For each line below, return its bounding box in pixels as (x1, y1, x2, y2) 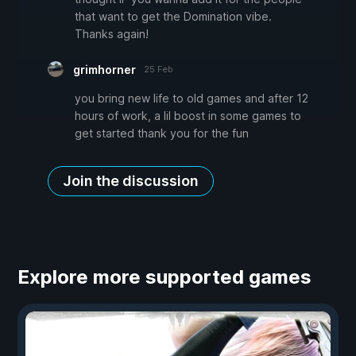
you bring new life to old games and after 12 (75, 91, 308, 105)
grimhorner (73, 62, 136, 76)
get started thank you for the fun (75, 126, 249, 140)
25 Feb (144, 63, 173, 75)
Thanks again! (75, 26, 149, 41)
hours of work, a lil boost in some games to (75, 108, 301, 122)
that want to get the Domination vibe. (75, 9, 272, 23)
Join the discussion (63, 172, 199, 189)
